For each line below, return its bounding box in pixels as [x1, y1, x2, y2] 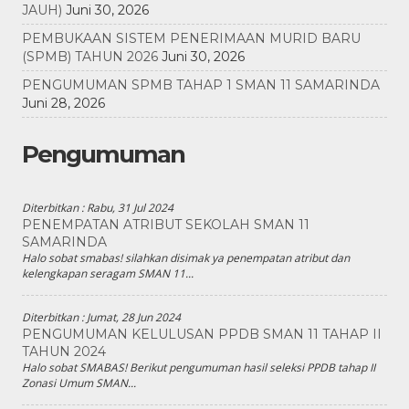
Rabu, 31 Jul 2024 [87, 200, 173, 216]
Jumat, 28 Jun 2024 [87, 309, 181, 326]
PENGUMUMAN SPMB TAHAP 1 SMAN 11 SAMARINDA [22, 77, 380, 94]
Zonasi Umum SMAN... [22, 375, 136, 392]
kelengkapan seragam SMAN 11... [22, 266, 194, 282]
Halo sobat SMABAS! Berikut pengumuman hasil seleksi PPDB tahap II [22, 360, 375, 376]
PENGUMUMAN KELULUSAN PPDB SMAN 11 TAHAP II [22, 326, 382, 343]
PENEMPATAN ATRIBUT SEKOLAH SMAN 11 [22, 216, 309, 234]
